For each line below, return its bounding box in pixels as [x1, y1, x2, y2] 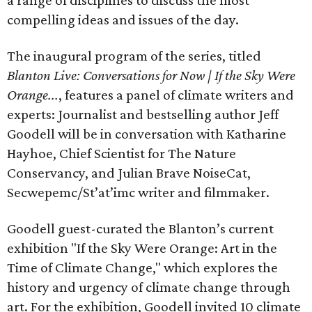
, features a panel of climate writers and [58, 86, 294, 103]
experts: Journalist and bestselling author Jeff [7, 106, 279, 123]
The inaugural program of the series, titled [7, 47, 261, 64]
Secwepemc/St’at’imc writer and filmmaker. [7, 184, 270, 201]
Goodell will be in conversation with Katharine [7, 125, 286, 142]
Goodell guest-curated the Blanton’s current [7, 220, 274, 237]
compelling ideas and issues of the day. [7, 11, 239, 28]
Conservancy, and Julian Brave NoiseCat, [7, 164, 251, 181]
